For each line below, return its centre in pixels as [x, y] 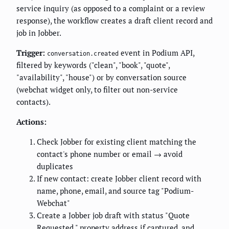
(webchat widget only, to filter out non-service [97, 90]
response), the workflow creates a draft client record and [114, 21]
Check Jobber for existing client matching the [117, 142]
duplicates [55, 166]
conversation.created [83, 54]
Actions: [31, 122]
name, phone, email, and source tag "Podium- [115, 191]
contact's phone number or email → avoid [110, 154]
